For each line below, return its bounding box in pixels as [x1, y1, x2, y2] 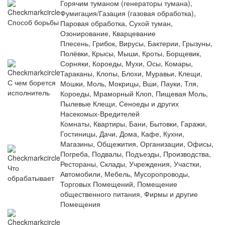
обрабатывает [8, 173, 54, 183]
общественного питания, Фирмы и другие [60, 189, 198, 199]
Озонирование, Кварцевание [60, 28, 156, 39]
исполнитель [8, 87, 50, 98]
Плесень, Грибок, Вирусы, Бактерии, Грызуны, [60, 38, 212, 49]
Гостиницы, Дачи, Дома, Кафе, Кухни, [60, 129, 184, 139]
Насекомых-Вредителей [60, 108, 140, 119]
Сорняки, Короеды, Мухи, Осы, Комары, [60, 58, 193, 69]
